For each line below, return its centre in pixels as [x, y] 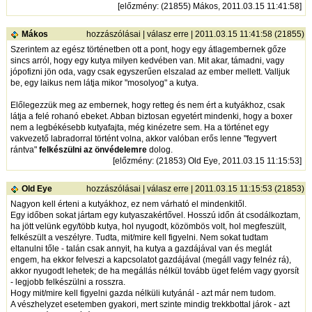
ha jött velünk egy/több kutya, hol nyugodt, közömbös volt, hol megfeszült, [148, 227]
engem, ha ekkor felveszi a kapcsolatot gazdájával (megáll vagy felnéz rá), [150, 260]
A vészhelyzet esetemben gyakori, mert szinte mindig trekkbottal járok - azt [150, 305]
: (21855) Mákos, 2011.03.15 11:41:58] [229, 7]
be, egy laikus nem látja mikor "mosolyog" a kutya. [104, 83]
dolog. [159, 150]
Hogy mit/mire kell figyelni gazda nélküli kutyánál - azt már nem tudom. [143, 294]
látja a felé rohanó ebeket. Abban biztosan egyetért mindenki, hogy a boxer [151, 117]
